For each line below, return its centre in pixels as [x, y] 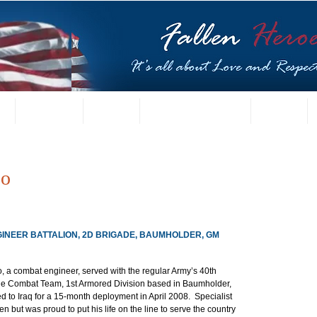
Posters [110, 111]
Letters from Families [194, 111]
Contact [278, 111]
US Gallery [48, 111]
